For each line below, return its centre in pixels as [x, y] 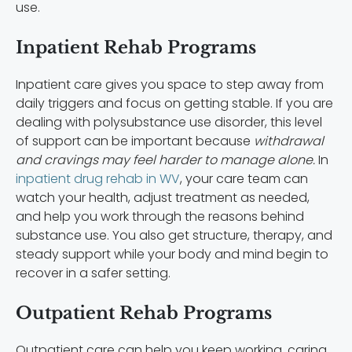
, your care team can [244, 178]
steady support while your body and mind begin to [172, 254]
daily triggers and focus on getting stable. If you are [174, 103]
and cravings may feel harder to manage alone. [165, 159]
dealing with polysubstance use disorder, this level [169, 122]
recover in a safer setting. [93, 273]
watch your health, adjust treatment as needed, [163, 197]
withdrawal [289, 141]
